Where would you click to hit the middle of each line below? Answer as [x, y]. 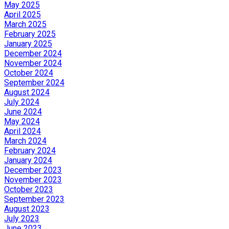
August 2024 [27, 92]
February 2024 [30, 150]
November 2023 [33, 179]
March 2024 [25, 141]
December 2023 [33, 170]
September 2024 [34, 82]
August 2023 [27, 209]
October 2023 [29, 189]
